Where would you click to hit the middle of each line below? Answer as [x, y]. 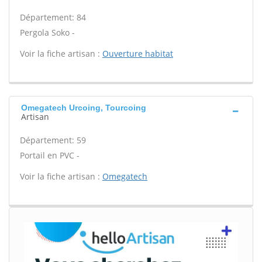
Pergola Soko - [47, 32]
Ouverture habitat [138, 54]
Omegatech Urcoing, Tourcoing [84, 108]
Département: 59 [53, 140]
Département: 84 [53, 17]
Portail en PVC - [50, 155]
